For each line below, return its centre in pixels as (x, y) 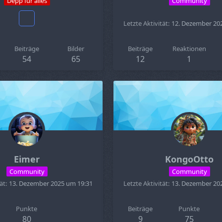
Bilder (76, 49)
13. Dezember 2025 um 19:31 (51, 183)
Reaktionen (189, 49)
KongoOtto (189, 159)
